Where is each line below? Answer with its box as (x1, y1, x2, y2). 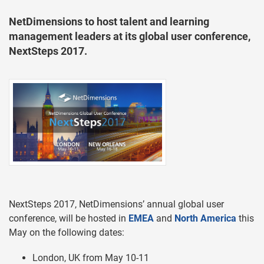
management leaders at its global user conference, (9, 30, 250, 42)
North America (174, 212, 236, 224)
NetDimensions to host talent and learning (9, 15, 209, 28)
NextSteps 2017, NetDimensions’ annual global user (9, 198, 224, 210)
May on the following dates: (9, 226, 124, 238)
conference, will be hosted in (9, 212, 128, 224)
